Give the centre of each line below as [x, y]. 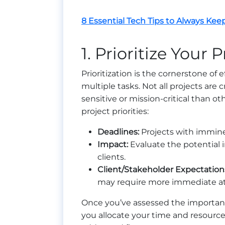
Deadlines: [118, 132]
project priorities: [115, 111]
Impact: [113, 145]
